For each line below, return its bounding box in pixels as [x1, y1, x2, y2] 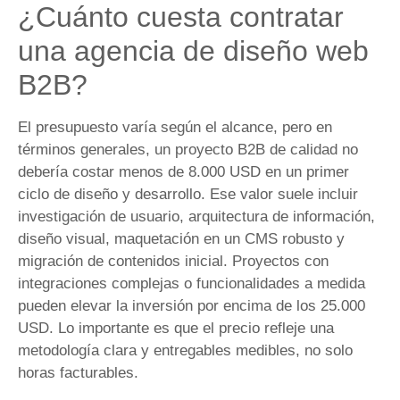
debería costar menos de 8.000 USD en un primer [18, 163, 349, 181]
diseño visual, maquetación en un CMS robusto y [18, 230, 345, 248]
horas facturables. [18, 364, 138, 382]
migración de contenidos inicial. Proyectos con [18, 253, 329, 271]
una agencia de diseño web [18, 35, 369, 68]
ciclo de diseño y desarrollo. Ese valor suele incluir [18, 186, 358, 204]
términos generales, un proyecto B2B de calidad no [18, 141, 358, 159]
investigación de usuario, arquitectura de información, [18, 208, 375, 226]
